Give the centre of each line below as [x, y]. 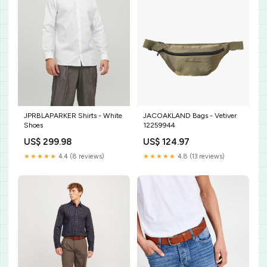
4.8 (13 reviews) [200, 157]
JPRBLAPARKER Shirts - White [73, 116]
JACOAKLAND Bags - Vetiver [190, 116]
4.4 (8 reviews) [80, 157]
